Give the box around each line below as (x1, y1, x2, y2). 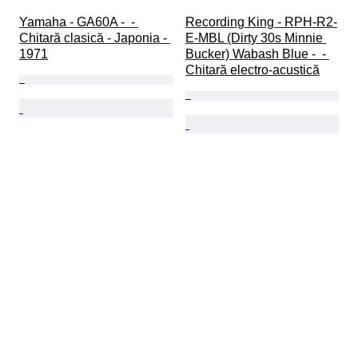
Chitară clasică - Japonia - (19, 31, 170, 46)
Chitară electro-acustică (185, 63, 320, 78)
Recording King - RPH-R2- (185, 15, 337, 30)
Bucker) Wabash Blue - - (185, 47, 329, 62)
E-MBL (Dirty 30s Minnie (185, 31, 326, 46)
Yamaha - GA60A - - (19, 15, 138, 30)
